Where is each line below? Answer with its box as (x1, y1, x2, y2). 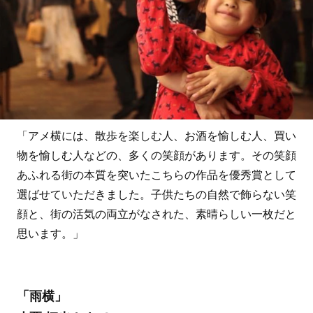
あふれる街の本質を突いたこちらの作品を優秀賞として (16, 169, 296, 182)
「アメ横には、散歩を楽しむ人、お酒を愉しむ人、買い (16, 130, 296, 143)
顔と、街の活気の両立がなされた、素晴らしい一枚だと (16, 208, 296, 221)
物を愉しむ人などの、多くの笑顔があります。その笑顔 (16, 150, 296, 162)
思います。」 (16, 228, 84, 240)
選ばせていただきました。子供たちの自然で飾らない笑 (16, 189, 296, 201)
